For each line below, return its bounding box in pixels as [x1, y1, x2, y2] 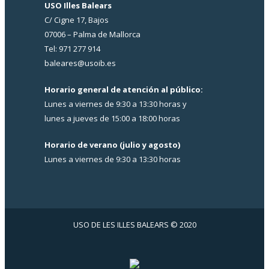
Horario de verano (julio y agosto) [44, 139, 180, 150]
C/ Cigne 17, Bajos [44, 14, 109, 25]
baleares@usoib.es [44, 57, 116, 68]
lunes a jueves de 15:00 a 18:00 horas [44, 112, 180, 124]
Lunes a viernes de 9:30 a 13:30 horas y [44, 98, 187, 109]
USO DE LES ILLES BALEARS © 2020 [73, 219, 196, 230]
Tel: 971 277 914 [44, 43, 100, 54]
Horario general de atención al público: [44, 83, 203, 95]
